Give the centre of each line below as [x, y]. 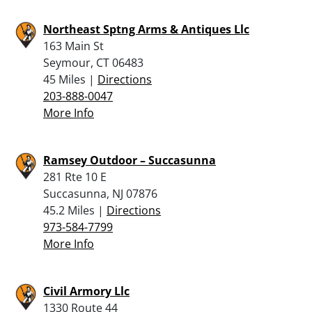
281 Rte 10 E [75, 177]
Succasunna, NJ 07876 [100, 193]
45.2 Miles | [75, 210]
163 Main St [73, 46]
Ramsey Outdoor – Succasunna [130, 160]
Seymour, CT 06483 [93, 62]
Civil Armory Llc [86, 291]
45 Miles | [70, 79]
